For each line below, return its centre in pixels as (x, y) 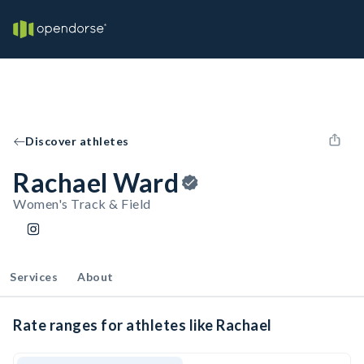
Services (34, 277)
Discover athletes (77, 141)
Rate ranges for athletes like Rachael (143, 325)
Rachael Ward (96, 182)
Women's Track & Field (82, 204)
